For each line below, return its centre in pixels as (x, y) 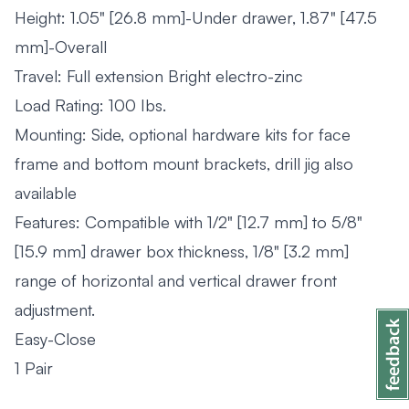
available (48, 193)
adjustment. (55, 309)
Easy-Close (55, 339)
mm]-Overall (61, 47)
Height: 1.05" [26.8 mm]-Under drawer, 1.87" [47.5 (196, 17)
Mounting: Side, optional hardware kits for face (183, 134)
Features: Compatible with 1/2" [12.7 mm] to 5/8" (189, 222)
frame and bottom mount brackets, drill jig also (184, 163)
